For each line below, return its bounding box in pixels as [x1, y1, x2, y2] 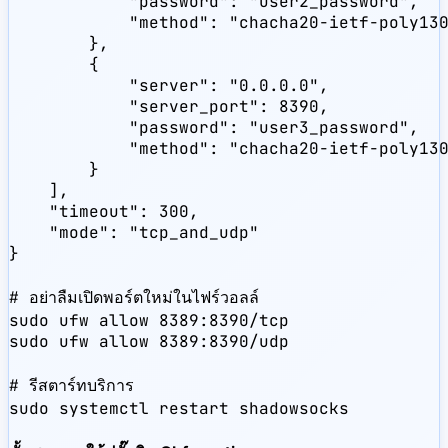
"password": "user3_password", [9, 117, 419, 139]
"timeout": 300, [9, 201, 199, 223]
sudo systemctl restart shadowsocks [9, 398, 349, 420]
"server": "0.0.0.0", [9, 75, 329, 97]
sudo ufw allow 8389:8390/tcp [9, 310, 289, 332]
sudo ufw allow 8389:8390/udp [9, 331, 289, 353]
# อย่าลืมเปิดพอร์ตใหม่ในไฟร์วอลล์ [9, 287, 259, 309]
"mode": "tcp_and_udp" [9, 222, 259, 244]
